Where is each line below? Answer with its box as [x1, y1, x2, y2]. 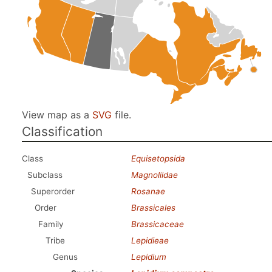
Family [38, 219, 64, 229]
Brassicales [131, 203, 175, 212]
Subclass [27, 170, 63, 180]
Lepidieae [131, 236, 169, 245]
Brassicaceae [131, 219, 184, 229]
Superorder [31, 186, 75, 196]
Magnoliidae [131, 170, 178, 180]
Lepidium [131, 252, 166, 262]
